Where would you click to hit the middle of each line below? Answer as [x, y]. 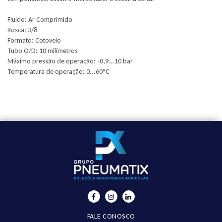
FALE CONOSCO [111, 216]
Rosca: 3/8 [22, 30]
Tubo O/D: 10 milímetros [43, 51]
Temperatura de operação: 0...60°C [58, 72]
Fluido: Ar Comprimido [40, 20]
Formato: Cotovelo [34, 40]
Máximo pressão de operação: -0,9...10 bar [70, 61]
